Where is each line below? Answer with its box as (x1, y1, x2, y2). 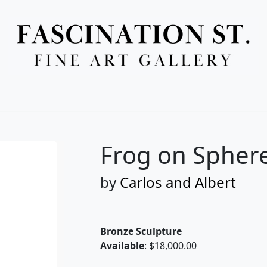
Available (100, 238, 144, 252)
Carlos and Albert (120, 172, 236, 192)
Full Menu (108, 80, 159, 92)
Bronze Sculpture (100, 224, 182, 238)
